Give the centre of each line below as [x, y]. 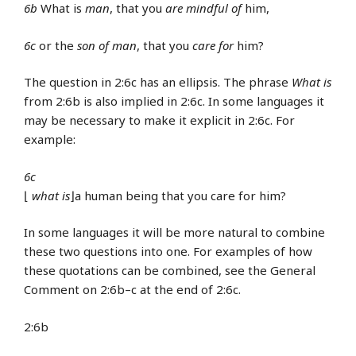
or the [56, 45]
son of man [107, 45]
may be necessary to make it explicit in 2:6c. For [159, 120]
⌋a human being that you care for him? [178, 195]
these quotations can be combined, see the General [170, 271]
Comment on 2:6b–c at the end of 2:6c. [132, 290]
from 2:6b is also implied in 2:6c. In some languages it [174, 101]
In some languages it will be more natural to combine [174, 232]
